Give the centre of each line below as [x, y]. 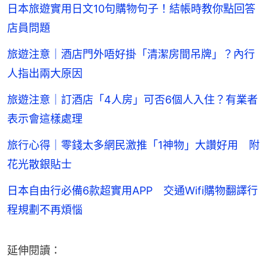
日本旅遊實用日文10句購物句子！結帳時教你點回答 [131, 9]
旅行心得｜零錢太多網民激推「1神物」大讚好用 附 [133, 145]
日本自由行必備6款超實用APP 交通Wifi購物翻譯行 [133, 191]
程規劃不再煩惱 [45, 210]
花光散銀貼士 [39, 165]
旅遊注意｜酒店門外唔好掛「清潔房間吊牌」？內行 [131, 54]
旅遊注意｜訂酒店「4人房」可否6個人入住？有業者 [133, 100]
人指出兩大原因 [45, 74]
